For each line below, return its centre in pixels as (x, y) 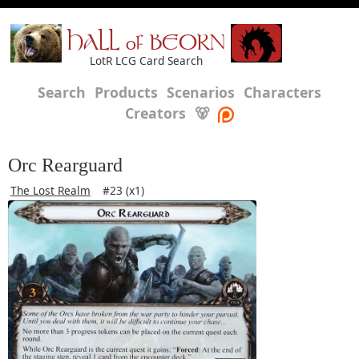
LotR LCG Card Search (146, 61)
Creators (155, 113)
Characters (282, 92)
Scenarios (201, 92)
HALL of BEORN (146, 44)
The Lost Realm (50, 190)
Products (126, 92)
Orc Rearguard (65, 165)
